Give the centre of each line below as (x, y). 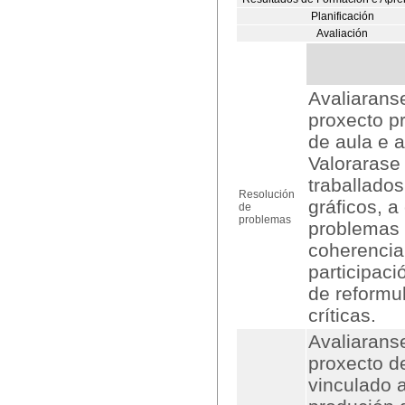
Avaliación (343, 33)
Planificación (343, 16)
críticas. (342, 315)
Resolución (267, 194)
